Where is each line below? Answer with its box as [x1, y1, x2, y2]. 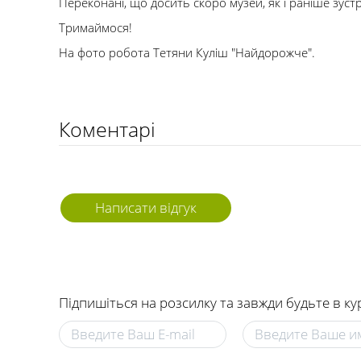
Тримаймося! [59, 19, 132, 35]
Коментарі [59, 115, 156, 143]
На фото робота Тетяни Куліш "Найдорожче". [59, 44, 315, 60]
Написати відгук [95, 198, 197, 217]
